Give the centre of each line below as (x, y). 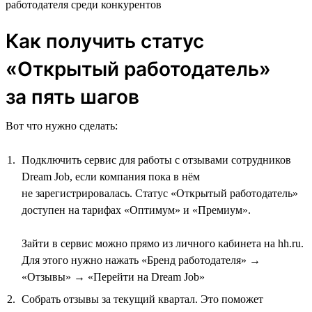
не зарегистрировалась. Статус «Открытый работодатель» (160, 193)
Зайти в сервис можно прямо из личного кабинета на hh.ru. (163, 243)
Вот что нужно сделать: (62, 125)
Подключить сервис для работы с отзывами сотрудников (156, 159)
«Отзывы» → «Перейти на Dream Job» (113, 276)
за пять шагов (72, 96)
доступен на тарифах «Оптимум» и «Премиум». (136, 210)
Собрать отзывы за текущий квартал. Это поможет (142, 299)
